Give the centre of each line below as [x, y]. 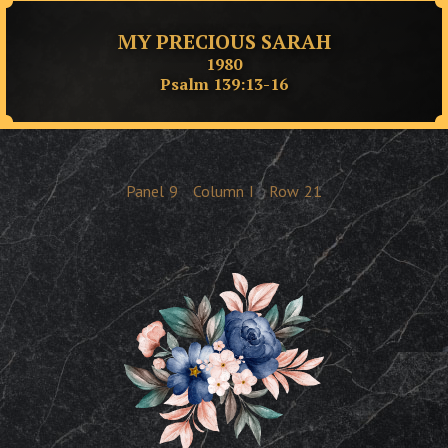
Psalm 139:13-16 [224, 83]
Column [218, 191]
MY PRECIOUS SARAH [224, 41]
